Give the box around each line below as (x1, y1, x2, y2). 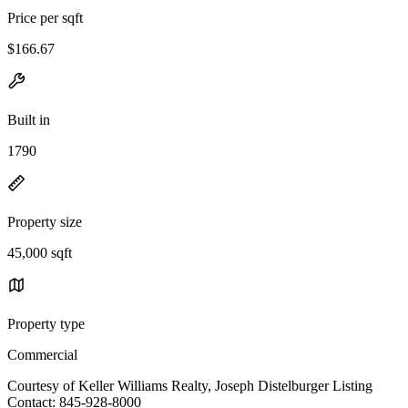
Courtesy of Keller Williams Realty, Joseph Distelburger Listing (7, 377, 372, 393)
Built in (7, 111, 50, 127)
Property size (7, 213, 82, 229)
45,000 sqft (7, 244, 72, 260)
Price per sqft (7, 9, 83, 25)
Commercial (7, 346, 77, 362)
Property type (7, 315, 85, 331)
